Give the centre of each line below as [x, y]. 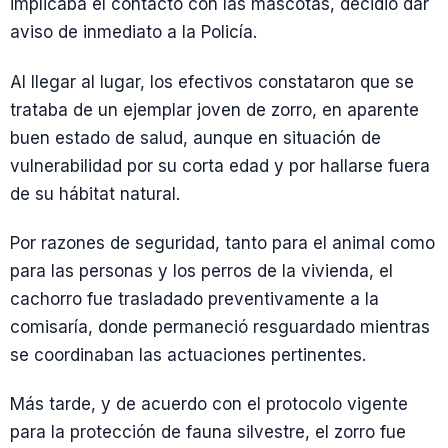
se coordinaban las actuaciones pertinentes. [188, 354]
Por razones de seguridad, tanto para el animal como [222, 242]
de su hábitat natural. [95, 193]
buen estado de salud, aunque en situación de [195, 137]
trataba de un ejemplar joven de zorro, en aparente [214, 109]
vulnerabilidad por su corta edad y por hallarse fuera [220, 165]
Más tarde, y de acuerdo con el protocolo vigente [209, 404]
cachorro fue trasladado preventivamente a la [194, 298]
